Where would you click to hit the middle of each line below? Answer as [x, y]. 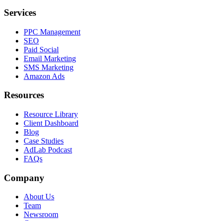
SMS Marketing [49, 67]
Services [20, 12]
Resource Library [51, 114]
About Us [39, 197]
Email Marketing [50, 58]
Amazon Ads [44, 76]
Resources [24, 95]
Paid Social [41, 49]
